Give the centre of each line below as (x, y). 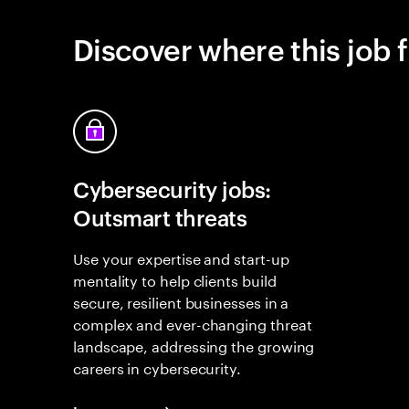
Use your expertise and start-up (181, 257)
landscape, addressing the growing (194, 345)
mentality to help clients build (175, 279)
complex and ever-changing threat (193, 323)
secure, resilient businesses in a (181, 301)
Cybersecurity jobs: (172, 189)
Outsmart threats (160, 217)
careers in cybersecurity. (157, 367)
